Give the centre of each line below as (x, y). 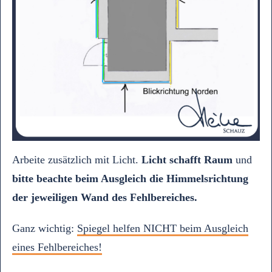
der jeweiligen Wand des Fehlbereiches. (105, 197)
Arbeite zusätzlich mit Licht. (77, 160)
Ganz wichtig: (45, 228)
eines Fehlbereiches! (57, 247)
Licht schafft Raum (187, 160)
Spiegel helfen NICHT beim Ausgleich (163, 228)
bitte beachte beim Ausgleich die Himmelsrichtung (130, 178)
